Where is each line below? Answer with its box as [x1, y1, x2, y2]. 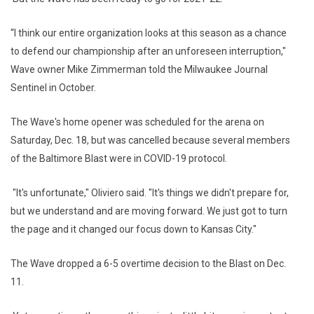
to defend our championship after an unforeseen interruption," [11, 46, 286, 57]
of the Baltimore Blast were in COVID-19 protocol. [11, 153, 227, 165]
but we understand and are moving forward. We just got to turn [11, 205, 287, 217]
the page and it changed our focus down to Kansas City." [11, 224, 257, 235]
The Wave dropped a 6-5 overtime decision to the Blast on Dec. [11, 258, 286, 270]
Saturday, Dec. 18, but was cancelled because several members [11, 135, 290, 146]
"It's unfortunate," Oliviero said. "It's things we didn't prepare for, [11, 187, 289, 199]
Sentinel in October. [11, 82, 96, 94]
